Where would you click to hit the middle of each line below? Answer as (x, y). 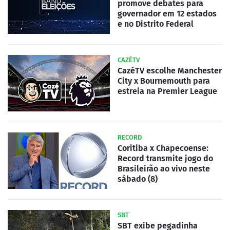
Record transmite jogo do (165, 158)
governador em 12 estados (167, 13)
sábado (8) (138, 179)
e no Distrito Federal (156, 24)
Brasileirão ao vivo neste (164, 168)
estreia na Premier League (167, 91)
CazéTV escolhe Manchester (170, 70)
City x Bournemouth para (164, 81)
